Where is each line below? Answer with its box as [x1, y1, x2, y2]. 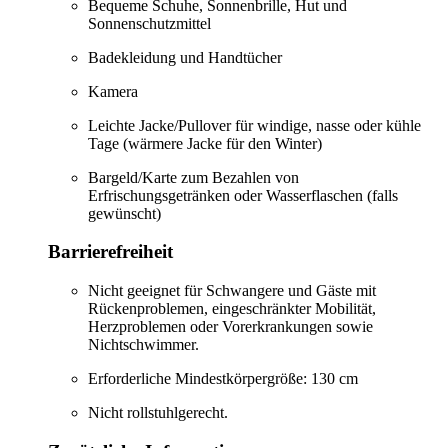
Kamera [88, 82, 138, 100]
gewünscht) [88, 204, 161, 222]
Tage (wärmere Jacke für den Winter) [88, 134, 322, 152]
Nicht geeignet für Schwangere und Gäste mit [88, 282, 376, 300]
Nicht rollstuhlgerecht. [88, 404, 228, 422]
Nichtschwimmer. [88, 336, 199, 354]
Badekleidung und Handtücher [88, 48, 282, 66]
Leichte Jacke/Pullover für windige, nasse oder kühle [88, 116, 421, 134]
